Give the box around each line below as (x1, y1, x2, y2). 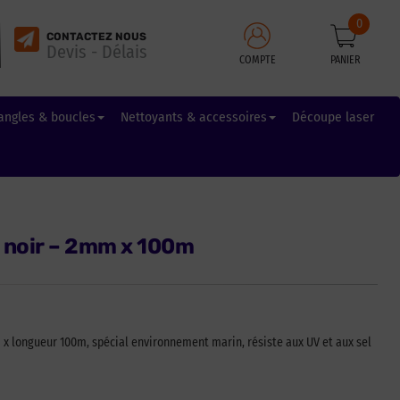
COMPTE (238, 53, 276, 66)
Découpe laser (291, 109, 374, 125)
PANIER (330, 53, 362, 66)
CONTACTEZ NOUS (46, 29, 146, 43)
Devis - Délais (46, 40, 147, 62)
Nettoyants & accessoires (120, 109, 267, 125)
